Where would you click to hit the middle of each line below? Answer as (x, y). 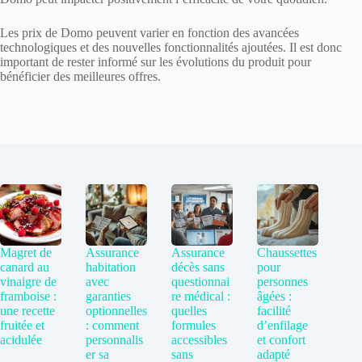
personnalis (115, 340)
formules (194, 326)
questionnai (201, 282)
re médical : (201, 297)
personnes (283, 282)
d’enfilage (283, 326)
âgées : (275, 297)
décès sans (198, 267)
